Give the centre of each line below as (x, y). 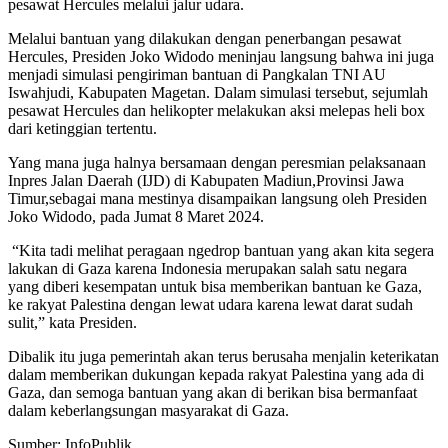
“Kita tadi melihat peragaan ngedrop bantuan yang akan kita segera (221, 251)
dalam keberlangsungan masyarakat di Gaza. (148, 411)
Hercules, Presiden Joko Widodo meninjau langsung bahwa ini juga (221, 57)
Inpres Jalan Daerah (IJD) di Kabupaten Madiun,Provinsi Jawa (206, 181)
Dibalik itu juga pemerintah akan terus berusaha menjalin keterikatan (223, 357)
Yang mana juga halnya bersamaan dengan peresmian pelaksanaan (217, 163)
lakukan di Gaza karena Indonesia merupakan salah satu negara (207, 269)
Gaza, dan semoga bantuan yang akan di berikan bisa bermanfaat (212, 393)
